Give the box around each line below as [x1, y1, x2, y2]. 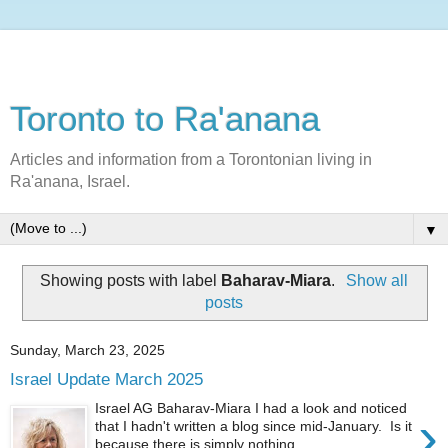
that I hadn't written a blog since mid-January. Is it [95, 417, 413, 434]
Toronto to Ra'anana [10, 100, 320, 138]
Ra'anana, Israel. [10, 173, 130, 190]
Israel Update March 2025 [10, 369, 203, 390]
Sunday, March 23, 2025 [10, 342, 165, 359]
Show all [345, 271, 408, 289]
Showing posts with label [40, 271, 222, 289]
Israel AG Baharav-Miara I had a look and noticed [95, 399, 408, 416]
